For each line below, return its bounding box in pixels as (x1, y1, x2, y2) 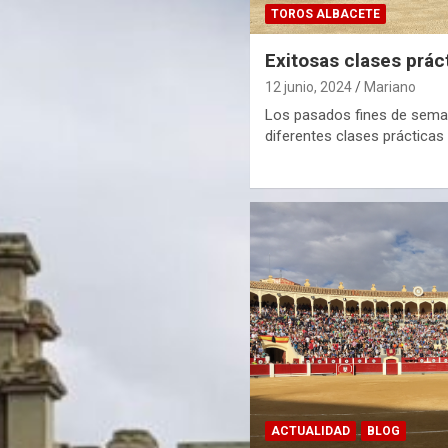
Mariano (364, 78, 417, 95)
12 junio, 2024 (265, 78, 353, 95)
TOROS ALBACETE (271, 6, 381, 21)
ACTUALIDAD (271, 423, 351, 438)
